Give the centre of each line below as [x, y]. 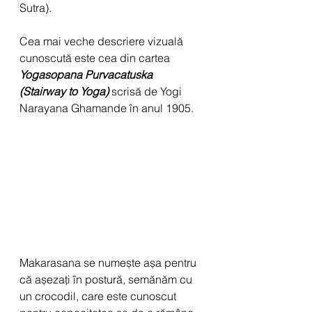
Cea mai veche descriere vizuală [103, 41]
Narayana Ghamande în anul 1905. [107, 108]
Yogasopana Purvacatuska [87, 74]
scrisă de [136, 91]
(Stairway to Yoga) [65, 91]
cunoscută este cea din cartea [96, 57]
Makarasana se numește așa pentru [109, 262]
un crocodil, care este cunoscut [99, 296]
